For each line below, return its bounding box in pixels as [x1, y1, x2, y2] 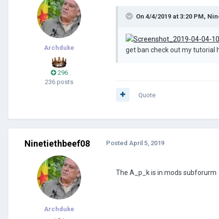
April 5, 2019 [129, 139, 164, 147]
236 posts [45, 78, 73, 86]
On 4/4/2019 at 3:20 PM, [136, 12, 207, 20]
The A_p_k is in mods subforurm [116, 168, 217, 176]
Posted [106, 139, 129, 147]
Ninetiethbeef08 [24, 138, 90, 149]
